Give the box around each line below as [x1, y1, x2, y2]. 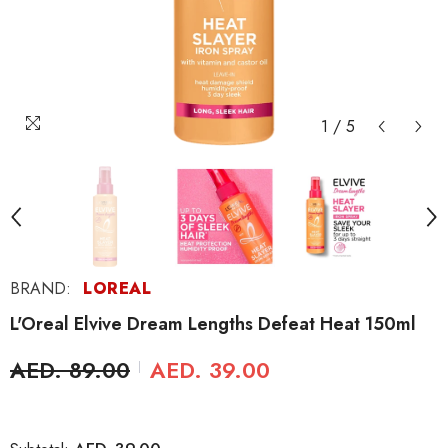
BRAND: [10, 277, 71, 300]
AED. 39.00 [150, 354, 270, 386]
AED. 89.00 [10, 354, 130, 386]
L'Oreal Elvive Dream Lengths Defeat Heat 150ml [10, 311, 416, 337]
